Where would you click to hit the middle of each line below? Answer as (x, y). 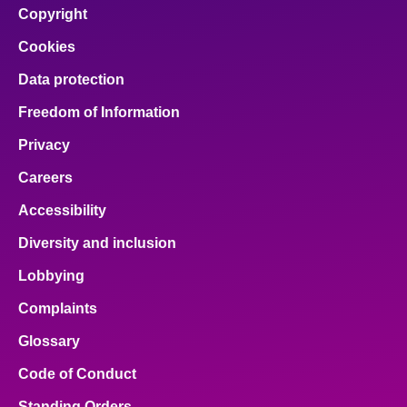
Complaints (58, 308)
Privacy (44, 145)
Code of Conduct (77, 374)
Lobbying (51, 276)
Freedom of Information (99, 112)
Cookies (47, 47)
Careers (45, 178)
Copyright (53, 14)
